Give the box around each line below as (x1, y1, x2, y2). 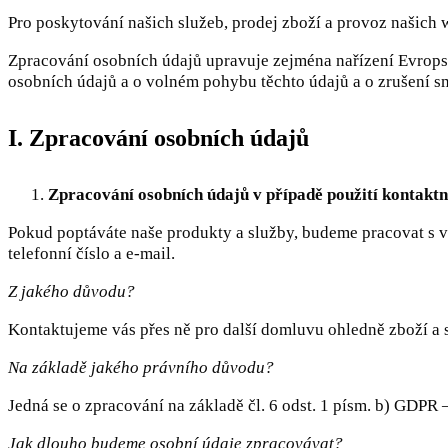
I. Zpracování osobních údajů (8, 124, 309, 151)
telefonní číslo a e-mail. (8, 243, 175, 263)
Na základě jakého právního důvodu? (8, 357, 274, 377)
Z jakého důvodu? (8, 281, 135, 301)
